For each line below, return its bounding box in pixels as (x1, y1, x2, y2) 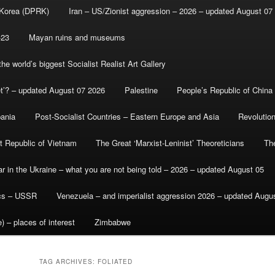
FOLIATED (98, 257, 133, 266)
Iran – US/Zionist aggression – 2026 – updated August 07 (68, 5, 273, 17)
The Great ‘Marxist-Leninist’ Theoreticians (96, 137, 245, 149)
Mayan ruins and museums (28, 31, 125, 44)
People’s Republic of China (177, 84, 273, 96)
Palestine (124, 84, 158, 96)
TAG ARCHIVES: (39, 257, 98, 266)
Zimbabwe (94, 216, 131, 228)
